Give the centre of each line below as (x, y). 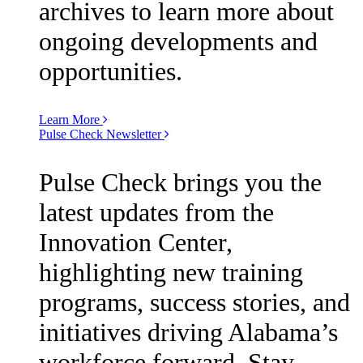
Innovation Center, (136, 242)
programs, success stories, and (194, 302)
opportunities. (111, 71)
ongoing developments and (178, 41)
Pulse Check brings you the (180, 182)
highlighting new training (171, 272)
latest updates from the (156, 212)
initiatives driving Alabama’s (188, 332)
